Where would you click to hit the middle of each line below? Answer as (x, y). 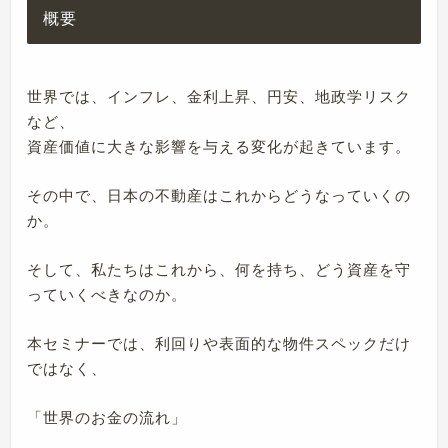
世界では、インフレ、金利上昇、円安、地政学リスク (219, 97)
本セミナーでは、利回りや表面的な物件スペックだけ (219, 344)
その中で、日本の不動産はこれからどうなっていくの (219, 196)
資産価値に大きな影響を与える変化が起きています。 (219, 147)
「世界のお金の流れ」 (107, 418)
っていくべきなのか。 (107, 295)
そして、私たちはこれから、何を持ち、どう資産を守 (219, 270)
